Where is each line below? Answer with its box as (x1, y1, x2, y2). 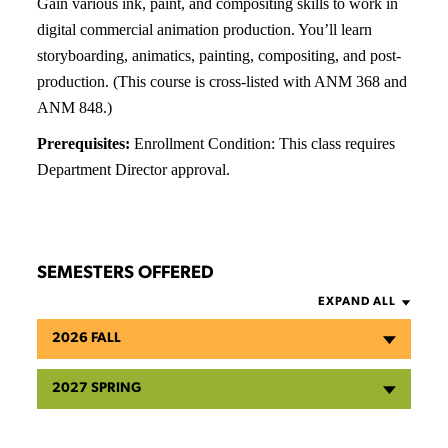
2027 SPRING (52, 381, 142, 396)
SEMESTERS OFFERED (37, 264, 215, 283)
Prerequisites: (37, 135, 131, 152)
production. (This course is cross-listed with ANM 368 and (37, 73, 408, 90)
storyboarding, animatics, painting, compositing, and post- (37, 47, 402, 64)
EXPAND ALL (317, 296, 396, 308)
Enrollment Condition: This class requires (130, 135, 396, 152)
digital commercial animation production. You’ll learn (37, 21, 373, 38)
